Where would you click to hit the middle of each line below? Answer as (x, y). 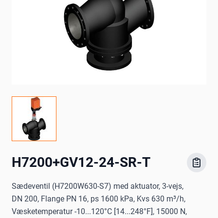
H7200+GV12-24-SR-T (81, 163)
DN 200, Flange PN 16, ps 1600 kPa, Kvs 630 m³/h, (99, 199)
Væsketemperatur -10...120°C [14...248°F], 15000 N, (99, 212)
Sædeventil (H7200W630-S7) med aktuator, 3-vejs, (98, 186)
